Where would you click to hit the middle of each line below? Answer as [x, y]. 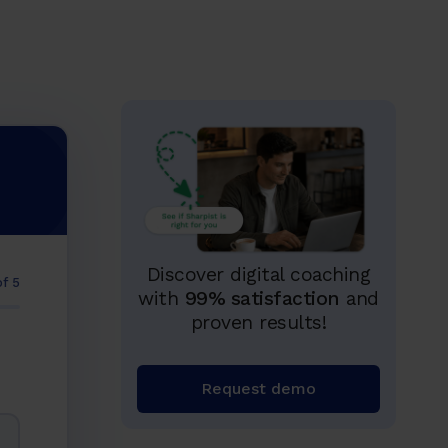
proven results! [258, 323]
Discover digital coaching [258, 275]
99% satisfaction [262, 299]
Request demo [259, 389]
